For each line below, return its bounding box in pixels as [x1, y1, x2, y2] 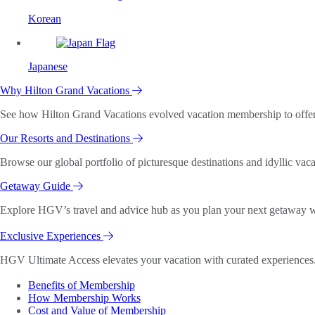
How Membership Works [28, 292, 141, 304]
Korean [28, 13, 61, 25]
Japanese [28, 60, 67, 72]
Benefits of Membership [28, 279, 135, 292]
